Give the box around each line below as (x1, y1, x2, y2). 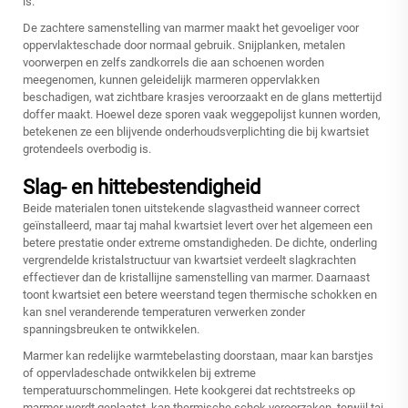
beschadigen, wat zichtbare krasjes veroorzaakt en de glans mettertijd (23, 90, 382, 105)
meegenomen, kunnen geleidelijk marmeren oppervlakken (23, 73, 320, 87)
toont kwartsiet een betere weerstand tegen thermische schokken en (23, 288, 377, 302)
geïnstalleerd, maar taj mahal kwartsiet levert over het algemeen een (23, 219, 372, 233)
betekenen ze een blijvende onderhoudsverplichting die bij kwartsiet (23, 125, 369, 139)
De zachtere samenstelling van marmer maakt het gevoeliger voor (23, 21, 359, 36)
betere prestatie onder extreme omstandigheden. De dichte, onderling (23, 236, 377, 250)
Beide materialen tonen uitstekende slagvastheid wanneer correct (23, 201, 360, 216)
